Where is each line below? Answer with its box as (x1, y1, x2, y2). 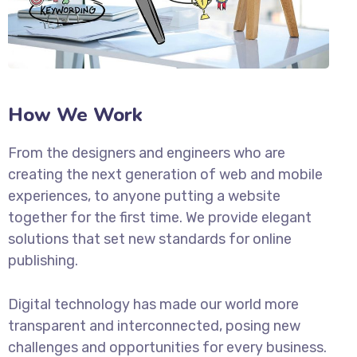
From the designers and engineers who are (8, 143, 285, 162)
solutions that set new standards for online (8, 229, 292, 248)
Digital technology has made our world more (8, 295, 299, 313)
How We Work (8, 101, 143, 127)
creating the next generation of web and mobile (8, 165, 323, 183)
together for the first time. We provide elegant (8, 208, 312, 226)
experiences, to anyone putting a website (8, 186, 280, 205)
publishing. (8, 251, 78, 269)
